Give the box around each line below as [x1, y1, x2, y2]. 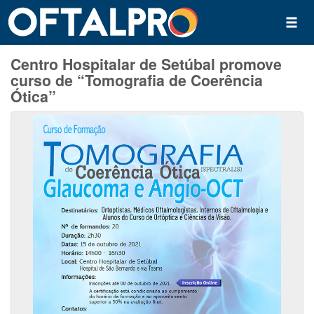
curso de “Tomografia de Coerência [11, 69, 263, 91]
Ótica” [11, 86, 56, 107]
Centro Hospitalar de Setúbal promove [11, 53, 282, 75]
